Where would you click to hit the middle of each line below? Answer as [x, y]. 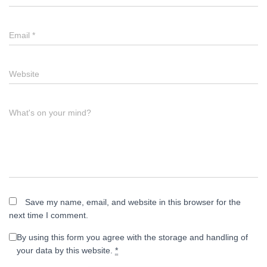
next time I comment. [49, 215]
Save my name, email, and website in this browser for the [133, 202]
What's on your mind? [50, 113]
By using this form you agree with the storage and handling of [132, 237]
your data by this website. [66, 250]
